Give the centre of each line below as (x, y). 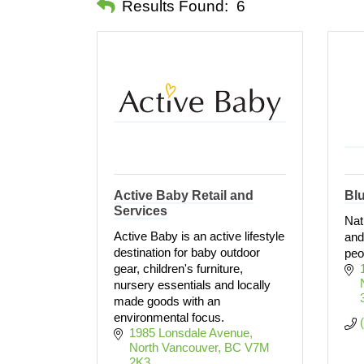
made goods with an (167, 301)
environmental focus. (169, 317)
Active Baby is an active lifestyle (199, 236)
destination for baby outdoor (187, 252)
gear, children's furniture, (178, 269)
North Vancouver (173, 347)
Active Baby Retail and (184, 195)
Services (141, 211)
